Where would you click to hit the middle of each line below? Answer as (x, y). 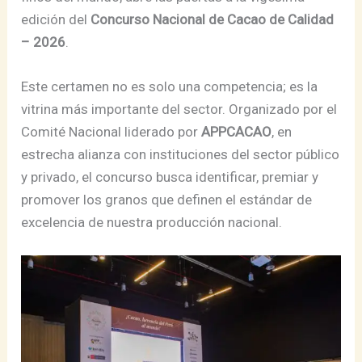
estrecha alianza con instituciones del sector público (181, 155)
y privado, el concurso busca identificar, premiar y (170, 177)
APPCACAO (237, 132)
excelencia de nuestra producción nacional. (152, 223)
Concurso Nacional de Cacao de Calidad (213, 20)
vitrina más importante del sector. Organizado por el (179, 109)
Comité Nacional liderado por (112, 132)
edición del (56, 20)
